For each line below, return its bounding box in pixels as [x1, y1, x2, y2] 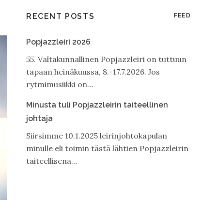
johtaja [26, 113, 53, 123]
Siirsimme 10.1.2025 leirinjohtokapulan [26, 130, 167, 140]
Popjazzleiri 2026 [26, 37, 91, 46]
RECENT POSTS [26, 11, 95, 21]
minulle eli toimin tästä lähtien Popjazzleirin [26, 143, 188, 153]
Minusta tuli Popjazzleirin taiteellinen [26, 100, 168, 109]
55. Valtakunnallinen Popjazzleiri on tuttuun [26, 54, 186, 64]
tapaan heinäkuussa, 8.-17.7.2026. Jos [26, 66, 160, 77]
